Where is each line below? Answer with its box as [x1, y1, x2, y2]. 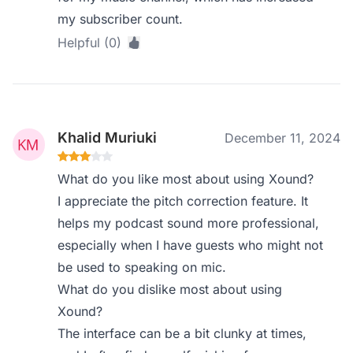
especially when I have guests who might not [58, 237, 324, 253]
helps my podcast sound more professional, [58, 215, 320, 231]
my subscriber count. [58, 11, 184, 27]
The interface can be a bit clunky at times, [58, 325, 307, 341]
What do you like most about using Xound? [58, 171, 314, 187]
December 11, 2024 [225, 130, 340, 146]
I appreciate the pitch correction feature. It [58, 193, 309, 209]
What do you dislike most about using [58, 281, 283, 297]
